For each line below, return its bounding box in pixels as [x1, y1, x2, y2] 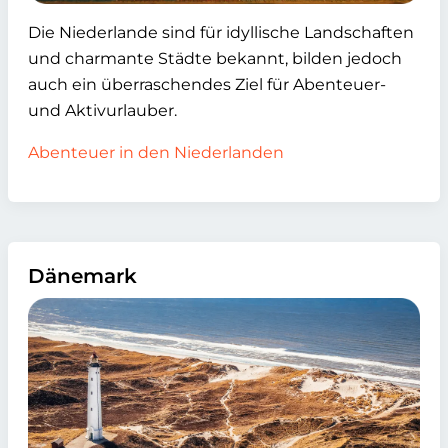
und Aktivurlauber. [28, 101, 177, 120]
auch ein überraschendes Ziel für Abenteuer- [28, 75, 386, 94]
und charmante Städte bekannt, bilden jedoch [28, 49, 402, 68]
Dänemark [28, 264, 137, 288]
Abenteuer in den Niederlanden [28, 143, 284, 162]
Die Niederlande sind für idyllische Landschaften [28, 23, 414, 42]
